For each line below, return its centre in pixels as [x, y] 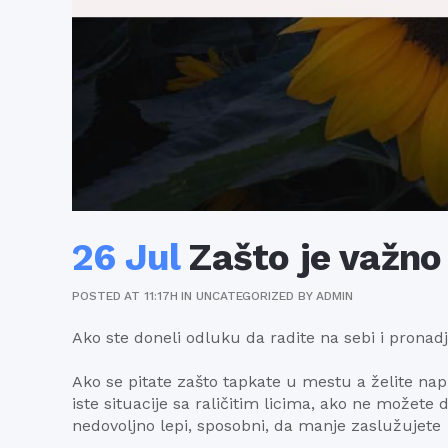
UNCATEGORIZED [245, 296]
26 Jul [126, 257]
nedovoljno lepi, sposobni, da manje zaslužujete [256, 425]
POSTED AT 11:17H [125, 296]
